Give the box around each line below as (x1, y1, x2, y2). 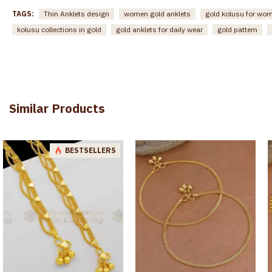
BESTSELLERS (65, 145, 117, 155)
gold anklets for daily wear (116, 24, 203, 34)
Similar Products (9, 100, 105, 117)
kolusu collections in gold (17, 24, 101, 34)
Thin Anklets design (44, 8, 109, 18)
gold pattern (217, 24, 257, 34)
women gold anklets (124, 8, 191, 18)
